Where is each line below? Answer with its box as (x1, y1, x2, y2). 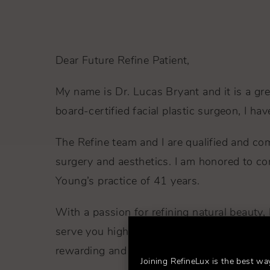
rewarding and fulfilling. (55, 245, 172, 257)
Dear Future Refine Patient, (55, 55, 190, 67)
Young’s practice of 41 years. (55, 175, 200, 187)
